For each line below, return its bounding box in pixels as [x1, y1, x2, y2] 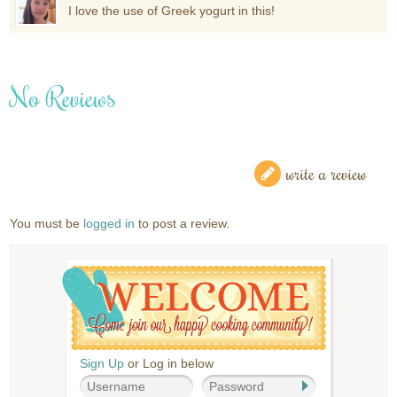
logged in [83, 215, 136, 230]
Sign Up [80, 355, 124, 370]
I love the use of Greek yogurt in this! [68, 3, 276, 18]
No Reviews [10, 79, 117, 114]
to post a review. [135, 215, 230, 230]
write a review [285, 160, 367, 185]
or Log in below [124, 355, 214, 370]
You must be [10, 215, 84, 230]
